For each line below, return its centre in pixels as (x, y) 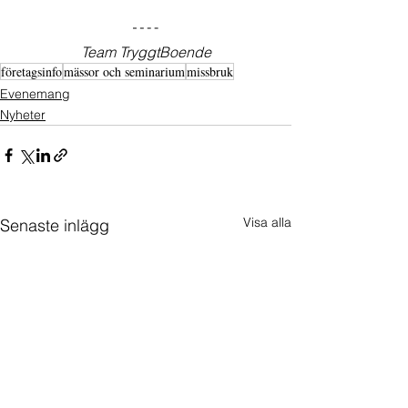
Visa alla (267, 222)
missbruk (210, 71)
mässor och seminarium (124, 71)
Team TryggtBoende (146, 51)
